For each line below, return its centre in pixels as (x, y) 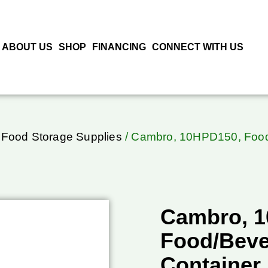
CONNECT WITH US (197, 47)
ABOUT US (27, 47)
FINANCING (119, 47)
